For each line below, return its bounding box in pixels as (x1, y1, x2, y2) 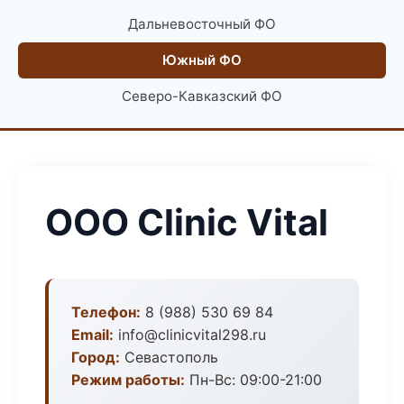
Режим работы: (71, 371, 185, 389)
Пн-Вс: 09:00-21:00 (185, 371, 322, 389)
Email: (71, 326, 114, 344)
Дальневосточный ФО (128, 15, 276, 32)
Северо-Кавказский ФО (122, 87, 282, 105)
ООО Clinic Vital (45, 200, 328, 244)
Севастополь (120, 348, 218, 366)
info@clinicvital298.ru (114, 326, 266, 344)
